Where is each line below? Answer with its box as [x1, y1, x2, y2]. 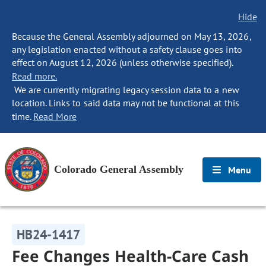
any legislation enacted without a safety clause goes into [12, 43, 242, 55]
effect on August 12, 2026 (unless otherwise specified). [12, 56, 233, 68]
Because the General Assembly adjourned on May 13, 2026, [12, 30, 251, 42]
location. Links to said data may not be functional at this [12, 97, 239, 109]
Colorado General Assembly [54, 163, 183, 175]
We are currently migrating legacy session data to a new [12, 84, 239, 96]
